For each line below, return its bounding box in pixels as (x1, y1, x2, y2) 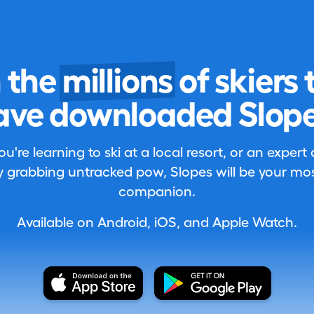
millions (62, 64, 173, 98)
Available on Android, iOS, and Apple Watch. (17, 216, 297, 230)
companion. (118, 185, 196, 199)
